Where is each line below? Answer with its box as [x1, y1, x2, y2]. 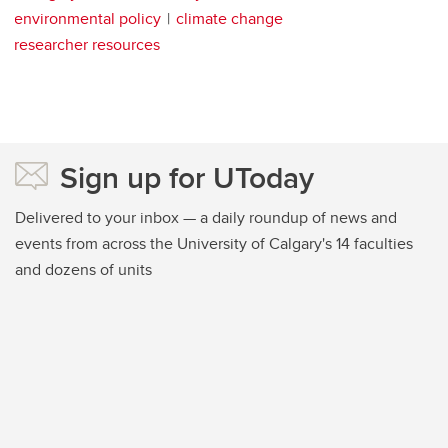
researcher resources [14, 32, 160, 56]
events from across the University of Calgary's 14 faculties [15, 231, 413, 255]
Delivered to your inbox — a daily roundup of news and [15, 205, 397, 229]
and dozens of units [15, 257, 152, 281]
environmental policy [14, 6, 161, 30]
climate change [176, 6, 283, 30]
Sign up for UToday [60, 155, 314, 199]
